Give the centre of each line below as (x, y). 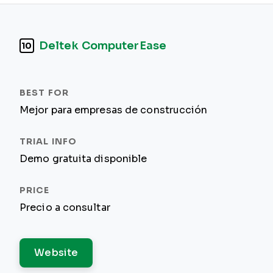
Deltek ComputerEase (103, 45)
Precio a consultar (65, 207)
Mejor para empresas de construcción (114, 110)
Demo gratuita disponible (83, 159)
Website (56, 253)
